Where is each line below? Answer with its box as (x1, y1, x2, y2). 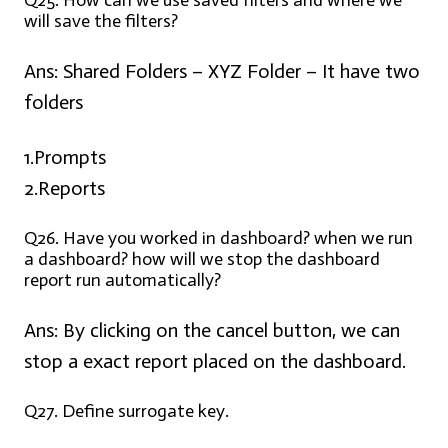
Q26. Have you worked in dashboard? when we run (24, 227, 413, 250)
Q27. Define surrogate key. (24, 400, 229, 423)
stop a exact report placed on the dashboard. (24, 349, 406, 374)
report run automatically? (24, 269, 221, 292)
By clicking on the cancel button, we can (58, 318, 400, 343)
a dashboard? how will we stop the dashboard (24, 248, 380, 271)
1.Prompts (24, 145, 106, 170)
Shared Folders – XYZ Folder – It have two (58, 59, 420, 84)
